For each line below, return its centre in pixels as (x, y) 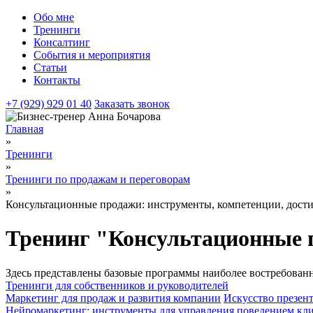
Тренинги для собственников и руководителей (117, 285)
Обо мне (54, 17)
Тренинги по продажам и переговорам (98, 179)
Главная (24, 129)
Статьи (50, 67)
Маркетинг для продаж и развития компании (113, 298)
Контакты (57, 80)
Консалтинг (62, 42)
